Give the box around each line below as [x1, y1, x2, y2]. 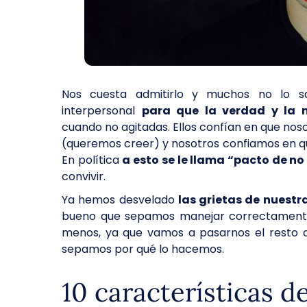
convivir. [62, 169, 108, 184]
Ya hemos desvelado [62, 192, 178, 208]
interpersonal [62, 103, 142, 119]
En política [62, 152, 123, 168]
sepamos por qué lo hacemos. [62, 241, 230, 257]
